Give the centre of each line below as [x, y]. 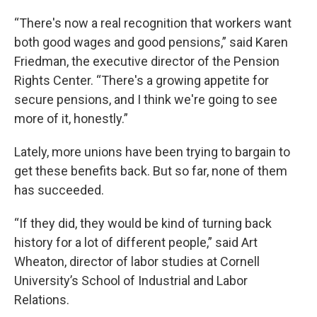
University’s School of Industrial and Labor [131, 281]
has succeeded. [59, 190]
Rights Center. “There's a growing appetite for [142, 80]
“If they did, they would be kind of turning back [143, 223]
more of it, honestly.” [71, 119]
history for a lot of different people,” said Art [136, 242]
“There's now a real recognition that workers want [153, 23]
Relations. [42, 300]
